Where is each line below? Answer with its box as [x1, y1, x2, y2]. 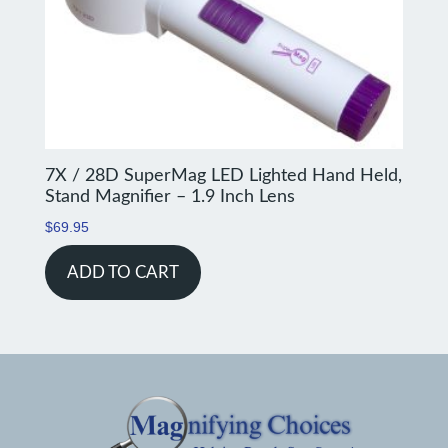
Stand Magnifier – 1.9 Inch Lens [44, 188, 295, 207]
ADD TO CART [66, 264, 179, 282]
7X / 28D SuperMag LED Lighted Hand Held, [44, 167, 402, 186]
